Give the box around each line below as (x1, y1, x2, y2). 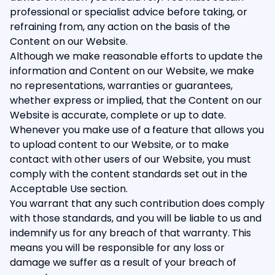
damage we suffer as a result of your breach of (10, 255, 236, 269)
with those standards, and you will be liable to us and (10, 211, 261, 225)
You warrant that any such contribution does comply (10, 196, 265, 211)
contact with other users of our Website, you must (10, 152, 251, 166)
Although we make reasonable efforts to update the (10, 49, 263, 63)
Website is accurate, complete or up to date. (10, 108, 226, 122)
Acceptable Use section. (10, 182, 128, 196)
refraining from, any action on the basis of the (10, 20, 230, 34)
